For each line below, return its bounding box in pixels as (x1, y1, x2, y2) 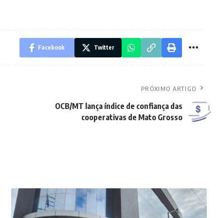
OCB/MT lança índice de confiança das (55, 101, 183, 111)
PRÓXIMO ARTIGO (141, 84, 197, 92)
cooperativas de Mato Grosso (81, 112, 183, 122)
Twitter (94, 43, 115, 51)
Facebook (38, 43, 65, 51)
